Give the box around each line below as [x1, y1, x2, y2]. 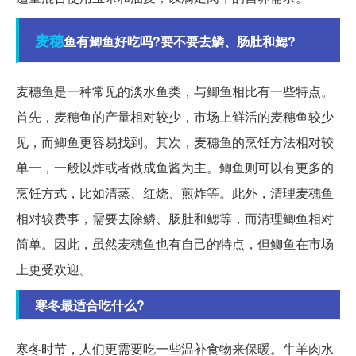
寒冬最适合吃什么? [35, 296, 145, 315]
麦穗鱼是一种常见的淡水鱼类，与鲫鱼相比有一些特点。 [16, 82, 334, 101]
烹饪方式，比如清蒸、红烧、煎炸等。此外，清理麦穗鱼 [16, 184, 334, 203]
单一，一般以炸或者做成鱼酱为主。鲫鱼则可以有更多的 [16, 158, 334, 177]
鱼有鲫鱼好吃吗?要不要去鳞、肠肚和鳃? [64, 32, 296, 51]
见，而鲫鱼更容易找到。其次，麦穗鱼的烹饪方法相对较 [16, 133, 334, 152]
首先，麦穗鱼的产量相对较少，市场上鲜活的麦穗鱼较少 [16, 107, 334, 126]
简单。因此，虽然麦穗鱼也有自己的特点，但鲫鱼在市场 [16, 234, 334, 253]
